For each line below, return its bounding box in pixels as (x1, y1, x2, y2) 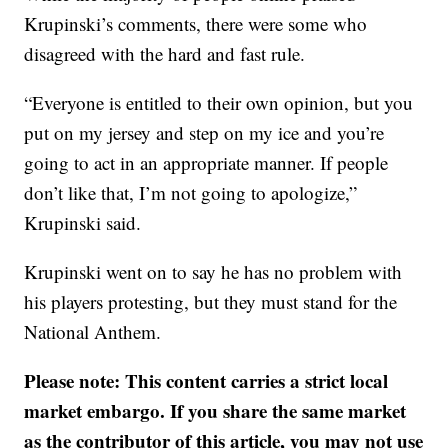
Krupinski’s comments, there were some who (24, 11, 368, 36)
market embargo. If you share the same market (24, 397, 407, 424)
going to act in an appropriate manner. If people (24, 150, 389, 175)
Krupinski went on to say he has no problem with (24, 259, 403, 284)
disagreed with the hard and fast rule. (24, 41, 306, 66)
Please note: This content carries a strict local (24, 367, 389, 394)
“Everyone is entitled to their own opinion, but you (24, 90, 414, 115)
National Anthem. (24, 319, 162, 344)
